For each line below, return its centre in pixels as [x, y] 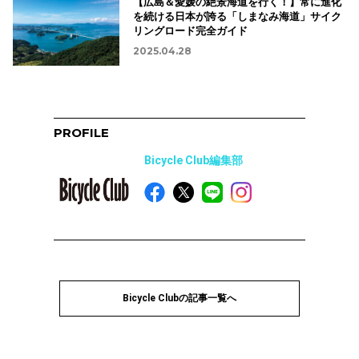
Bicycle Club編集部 [194, 161]
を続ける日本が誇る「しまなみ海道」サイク [237, 16]
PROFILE [82, 133]
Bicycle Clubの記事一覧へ [179, 298]
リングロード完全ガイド [190, 30]
